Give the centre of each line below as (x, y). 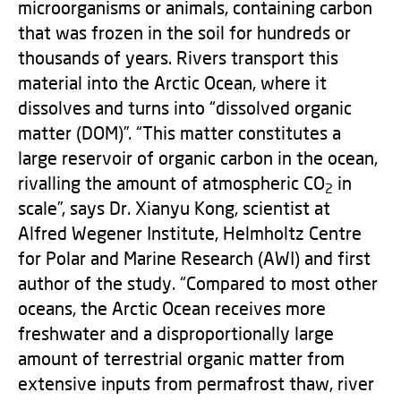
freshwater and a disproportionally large (176, 333)
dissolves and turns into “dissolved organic (185, 107)
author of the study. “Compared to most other (198, 283)
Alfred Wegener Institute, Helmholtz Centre (190, 233)
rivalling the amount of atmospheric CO (171, 183)
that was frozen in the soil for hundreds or (184, 32)
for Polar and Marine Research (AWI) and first (194, 258)
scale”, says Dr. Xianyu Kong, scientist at (174, 208)
